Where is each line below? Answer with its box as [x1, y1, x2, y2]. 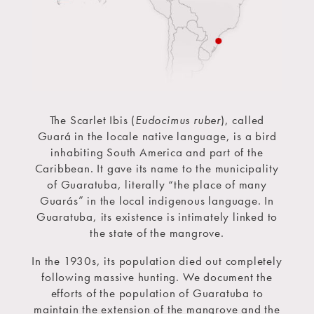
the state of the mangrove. [90, 225, 224, 241]
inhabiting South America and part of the [50, 144, 264, 161]
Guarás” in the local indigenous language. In [39, 193, 275, 209]
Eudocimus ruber [135, 112, 221, 128]
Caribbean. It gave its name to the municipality [34, 161, 280, 177]
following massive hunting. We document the [41, 269, 273, 285]
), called [221, 112, 265, 128]
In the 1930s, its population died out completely [32, 253, 282, 269]
